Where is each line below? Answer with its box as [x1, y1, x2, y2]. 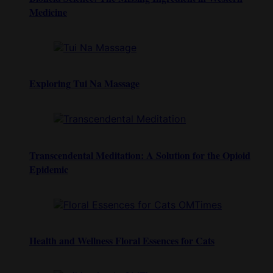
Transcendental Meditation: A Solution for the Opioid [29, 147, 250, 162]
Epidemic [29, 161, 68, 176]
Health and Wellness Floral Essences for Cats [29, 233, 214, 248]
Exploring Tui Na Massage [29, 76, 140, 91]
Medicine [29, 4, 67, 19]
